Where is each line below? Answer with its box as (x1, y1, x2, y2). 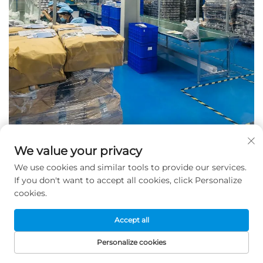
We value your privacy (14, 144, 142, 158)
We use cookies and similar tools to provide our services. (14, 162, 247, 173)
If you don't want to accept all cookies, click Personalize (14, 175, 242, 186)
